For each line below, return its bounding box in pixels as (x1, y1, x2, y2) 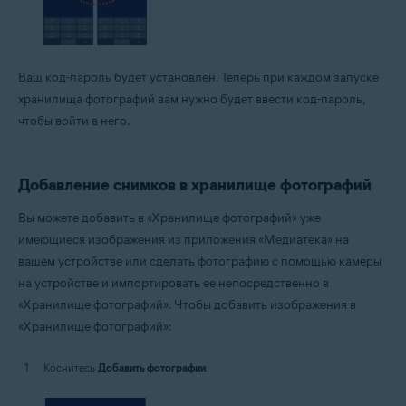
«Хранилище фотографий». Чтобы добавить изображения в (18, 296, 356, 313)
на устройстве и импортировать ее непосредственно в (18, 275, 329, 291)
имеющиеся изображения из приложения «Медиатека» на (18, 231, 349, 247)
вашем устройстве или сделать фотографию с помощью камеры (18, 253, 382, 269)
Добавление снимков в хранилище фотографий (18, 174, 372, 195)
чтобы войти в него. (18, 112, 130, 129)
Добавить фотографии (98, 360, 206, 374)
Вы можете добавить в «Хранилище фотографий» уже (18, 209, 321, 226)
